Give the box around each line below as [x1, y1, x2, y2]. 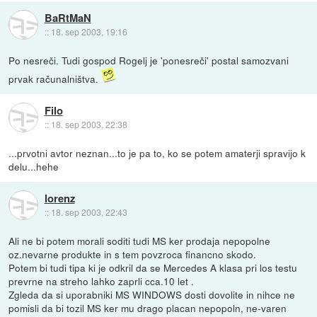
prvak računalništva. [8, 71, 102, 86]
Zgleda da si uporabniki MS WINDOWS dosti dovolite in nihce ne [8, 287, 296, 301]
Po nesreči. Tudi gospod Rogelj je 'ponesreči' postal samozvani [8, 52, 289, 67]
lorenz [44, 190, 75, 207]
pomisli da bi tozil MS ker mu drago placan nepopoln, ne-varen [8, 300, 287, 315]
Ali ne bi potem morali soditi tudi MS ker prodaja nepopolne [8, 233, 271, 248]
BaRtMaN [44, 10, 91, 26]
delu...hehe [8, 158, 59, 173]
